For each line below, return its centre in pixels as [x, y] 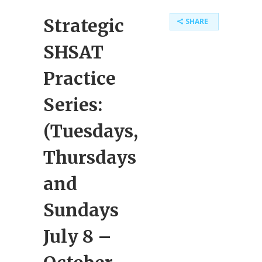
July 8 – [77, 236]
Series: [73, 105]
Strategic [84, 26]
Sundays [81, 210]
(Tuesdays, [91, 131]
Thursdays [90, 157]
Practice [80, 78]
